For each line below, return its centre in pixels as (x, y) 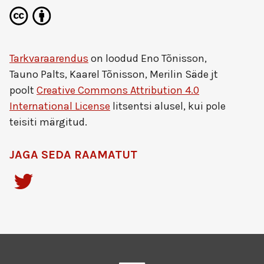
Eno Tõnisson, (174, 58)
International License (60, 106)
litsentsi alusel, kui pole (168, 106)
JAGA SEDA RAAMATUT (73, 155)
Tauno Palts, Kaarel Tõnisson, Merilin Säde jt (114, 74)
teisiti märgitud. (48, 122)
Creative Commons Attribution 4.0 (118, 90)
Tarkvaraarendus (49, 58)
